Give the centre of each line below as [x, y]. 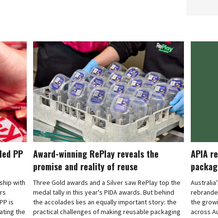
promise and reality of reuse [85, 166]
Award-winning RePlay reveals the [96, 154]
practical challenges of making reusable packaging [107, 211]
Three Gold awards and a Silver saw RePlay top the [107, 182]
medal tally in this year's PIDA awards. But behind [104, 192]
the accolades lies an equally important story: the [105, 202]
